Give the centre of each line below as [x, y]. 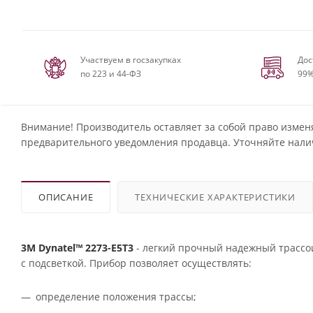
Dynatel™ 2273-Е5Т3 [86, 247]
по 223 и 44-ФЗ [111, 73]
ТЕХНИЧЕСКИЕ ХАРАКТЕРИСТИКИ [216, 197]
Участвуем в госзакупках [131, 59]
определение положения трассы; [116, 296]
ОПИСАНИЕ [66, 197]
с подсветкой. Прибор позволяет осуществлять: [136, 263]
